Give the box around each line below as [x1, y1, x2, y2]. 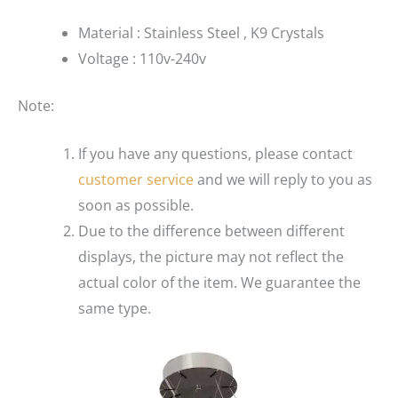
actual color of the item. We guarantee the [78, 273, 361, 293]
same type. [78, 298, 151, 319]
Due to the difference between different [78, 221, 345, 242]
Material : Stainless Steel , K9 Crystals [78, 22, 324, 43]
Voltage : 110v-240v [78, 48, 206, 68]
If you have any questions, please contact [78, 144, 353, 164]
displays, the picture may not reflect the [78, 247, 344, 267]
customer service [78, 170, 194, 190]
